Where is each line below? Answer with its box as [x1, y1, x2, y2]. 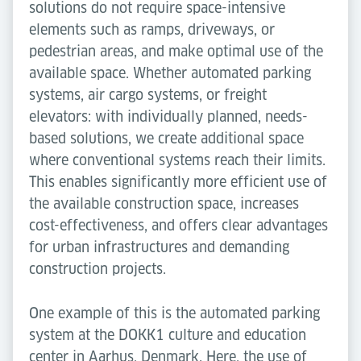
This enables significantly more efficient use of [29, 172, 327, 190]
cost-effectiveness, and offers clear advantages [29, 216, 328, 234]
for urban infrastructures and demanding [29, 238, 289, 255]
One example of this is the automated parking [29, 304, 320, 322]
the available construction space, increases [29, 194, 299, 212]
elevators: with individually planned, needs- [29, 107, 308, 125]
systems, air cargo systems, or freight [29, 85, 267, 103]
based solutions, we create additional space [29, 129, 304, 147]
